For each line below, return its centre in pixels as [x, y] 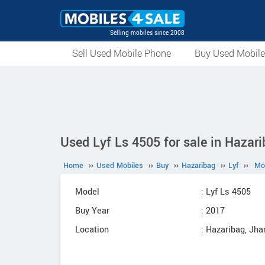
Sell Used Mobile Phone [122, 54]
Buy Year [92, 211]
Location [92, 230]
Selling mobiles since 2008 [147, 33]
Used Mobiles [120, 166]
